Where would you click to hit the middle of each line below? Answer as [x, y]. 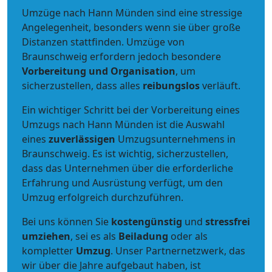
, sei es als [94, 236]
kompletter [49, 251]
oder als [188, 236]
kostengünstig [147, 222]
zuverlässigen [83, 139]
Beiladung [143, 236]
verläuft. [220, 86]
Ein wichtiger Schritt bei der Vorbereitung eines [131, 110]
